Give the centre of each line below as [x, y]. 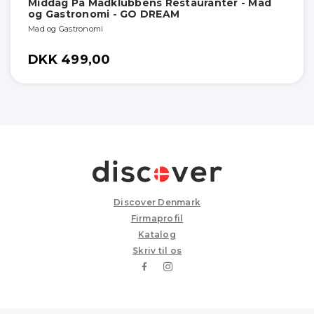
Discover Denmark [157, 202]
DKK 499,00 [69, 59]
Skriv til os [157, 250]
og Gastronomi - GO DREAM [104, 14]
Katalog [157, 234]
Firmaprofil [157, 218]
